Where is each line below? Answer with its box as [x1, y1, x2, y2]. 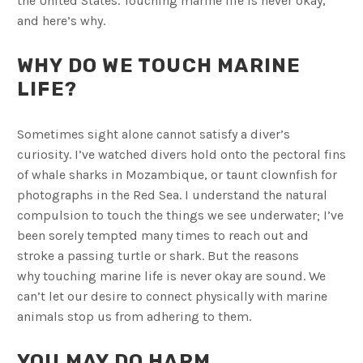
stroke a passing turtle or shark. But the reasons [17, 248, 299, 264]
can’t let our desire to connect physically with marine [17, 288, 327, 305]
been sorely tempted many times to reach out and [17, 228, 309, 244]
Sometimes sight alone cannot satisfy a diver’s [17, 126, 290, 143]
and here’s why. [17, 12, 105, 28]
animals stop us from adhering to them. [17, 309, 251, 325]
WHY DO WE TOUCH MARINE [17, 53, 301, 77]
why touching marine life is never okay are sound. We [17, 268, 326, 284]
